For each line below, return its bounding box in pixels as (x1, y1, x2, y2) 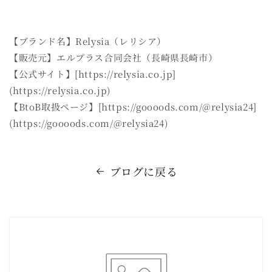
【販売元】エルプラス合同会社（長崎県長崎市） (9, 51, 223, 64)
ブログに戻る (109, 163, 178, 180)
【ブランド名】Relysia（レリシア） (9, 35, 172, 48)
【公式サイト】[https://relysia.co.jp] (9, 67, 177, 81)
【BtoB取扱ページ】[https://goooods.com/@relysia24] (9, 100, 257, 114)
